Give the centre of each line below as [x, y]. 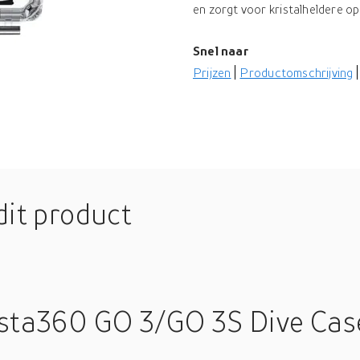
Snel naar [221, 51]
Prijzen [212, 72]
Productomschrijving [297, 72]
